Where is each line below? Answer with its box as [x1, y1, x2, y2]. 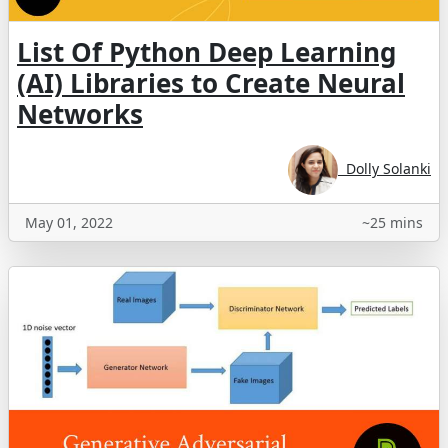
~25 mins [362, 213, 423, 233]
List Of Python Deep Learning [17, 34, 396, 71]
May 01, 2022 [25, 213, 113, 233]
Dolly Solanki [338, 159, 431, 179]
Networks [17, 96, 143, 133]
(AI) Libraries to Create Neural [17, 65, 405, 102]
